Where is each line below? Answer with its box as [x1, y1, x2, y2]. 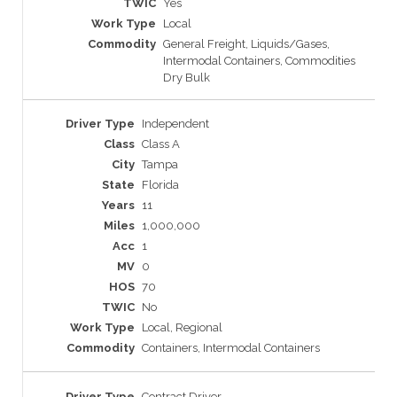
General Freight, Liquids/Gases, [163, 37, 330, 51]
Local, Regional [142, 321, 222, 335]
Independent [142, 117, 209, 131]
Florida [142, 178, 179, 192]
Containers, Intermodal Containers [142, 341, 320, 355]
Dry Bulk [163, 71, 210, 85]
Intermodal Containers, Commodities [163, 54, 355, 68]
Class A [142, 137, 180, 152]
